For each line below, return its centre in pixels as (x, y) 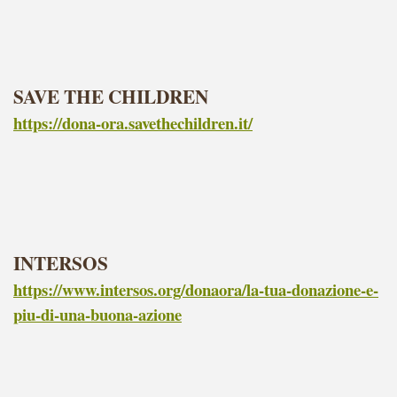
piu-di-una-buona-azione (97, 314)
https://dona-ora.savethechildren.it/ (133, 123)
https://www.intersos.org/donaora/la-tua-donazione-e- (196, 289)
